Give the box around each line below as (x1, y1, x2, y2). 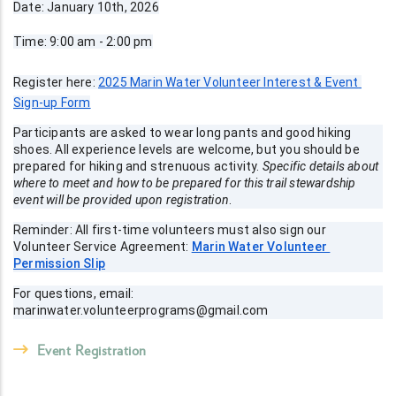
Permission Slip (13, 256, 105, 271)
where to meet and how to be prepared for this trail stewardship (13, 176, 356, 191)
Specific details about (262, 159, 382, 174)
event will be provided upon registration (13, 193, 229, 208)
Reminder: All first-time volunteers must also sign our (13, 223, 326, 238)
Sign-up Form (13, 95, 91, 110)
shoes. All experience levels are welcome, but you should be (13, 142, 360, 157)
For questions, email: (13, 286, 134, 301)
